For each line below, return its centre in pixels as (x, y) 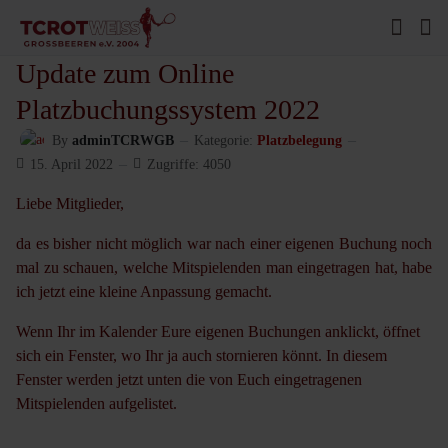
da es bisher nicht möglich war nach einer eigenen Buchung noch (224, 243)
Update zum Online (125, 73)
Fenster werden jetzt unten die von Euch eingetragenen (189, 379)
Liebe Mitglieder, (70, 203)
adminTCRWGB (123, 140)
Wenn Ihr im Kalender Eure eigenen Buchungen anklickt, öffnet (218, 331)
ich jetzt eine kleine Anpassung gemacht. (144, 291)
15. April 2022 (71, 164)
